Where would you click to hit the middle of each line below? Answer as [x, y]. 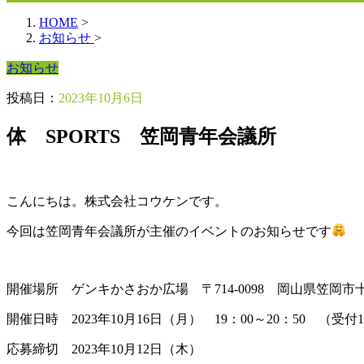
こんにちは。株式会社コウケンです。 [117, 201]
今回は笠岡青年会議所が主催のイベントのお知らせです [169, 231]
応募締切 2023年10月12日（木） [104, 349]
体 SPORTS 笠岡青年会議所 [141, 136]
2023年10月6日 [101, 98]
